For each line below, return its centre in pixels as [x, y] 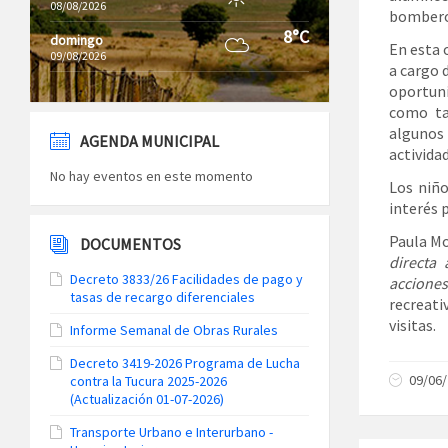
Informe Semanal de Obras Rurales [174, 330]
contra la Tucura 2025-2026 [148, 381]
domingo [76, 40]
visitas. [412, 324]
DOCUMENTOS [130, 244]
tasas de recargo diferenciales [162, 297]
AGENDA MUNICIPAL [149, 141]
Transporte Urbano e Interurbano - [171, 432]
